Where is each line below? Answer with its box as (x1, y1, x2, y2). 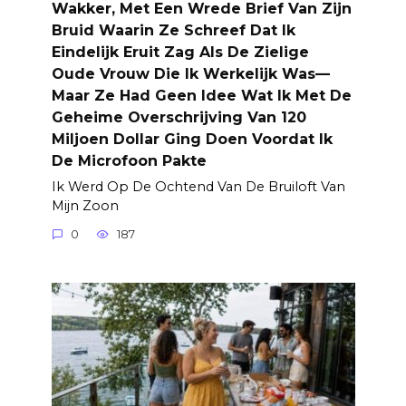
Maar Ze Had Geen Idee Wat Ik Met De (51, 86, 352, 104)
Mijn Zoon (51, 197, 119, 214)
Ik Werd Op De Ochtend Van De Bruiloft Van (51, 178, 345, 195)
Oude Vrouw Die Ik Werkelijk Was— (51, 64, 330, 82)
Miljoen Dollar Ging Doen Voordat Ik (51, 130, 333, 148)
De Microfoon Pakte (51, 151, 207, 169)
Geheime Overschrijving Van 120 (51, 108, 306, 126)
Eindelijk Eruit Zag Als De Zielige (51, 43, 309, 61)
